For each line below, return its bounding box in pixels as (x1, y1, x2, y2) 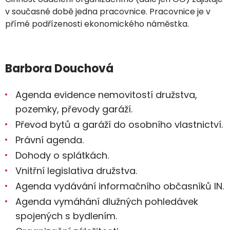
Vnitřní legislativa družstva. (15, 164, 137, 177)
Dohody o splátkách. (15, 149, 109, 162)
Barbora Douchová (5, 61, 113, 76)
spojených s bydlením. (15, 209, 117, 222)
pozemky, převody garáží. (15, 103, 132, 116)
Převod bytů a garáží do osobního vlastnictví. (15, 118, 223, 131)
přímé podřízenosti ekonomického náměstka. (5, 18, 189, 30)
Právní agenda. (15, 133, 84, 146)
